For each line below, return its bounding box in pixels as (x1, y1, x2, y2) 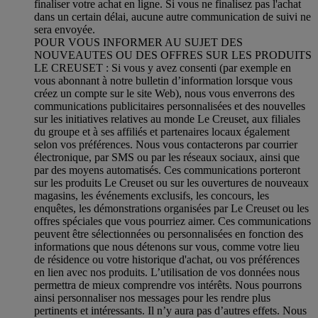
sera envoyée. (34, 23, 95, 35)
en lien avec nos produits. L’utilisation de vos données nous (34, 265, 300, 278)
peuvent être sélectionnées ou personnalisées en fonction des (34, 227, 303, 240)
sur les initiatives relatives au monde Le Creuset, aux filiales (34, 112, 300, 125)
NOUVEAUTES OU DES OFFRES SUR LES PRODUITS (34, 48, 312, 61)
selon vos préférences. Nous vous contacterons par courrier (34, 138, 297, 150)
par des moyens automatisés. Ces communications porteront (34, 163, 300, 176)
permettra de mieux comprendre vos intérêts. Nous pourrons (34, 278, 302, 291)
